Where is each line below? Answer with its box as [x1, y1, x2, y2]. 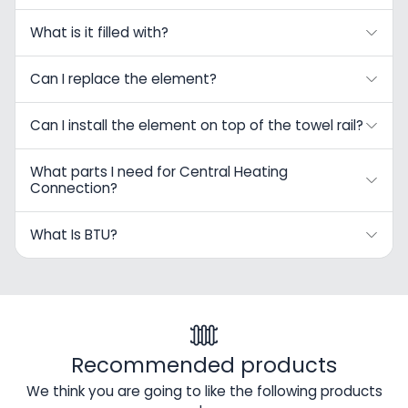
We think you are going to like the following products [25, 381, 382, 401]
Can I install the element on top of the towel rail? [30, 115, 363, 135]
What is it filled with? [30, 22, 168, 42]
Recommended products [71, 350, 337, 380]
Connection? [30, 178, 117, 198]
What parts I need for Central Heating [30, 161, 288, 181]
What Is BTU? [30, 224, 117, 244]
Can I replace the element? [30, 68, 217, 88]
